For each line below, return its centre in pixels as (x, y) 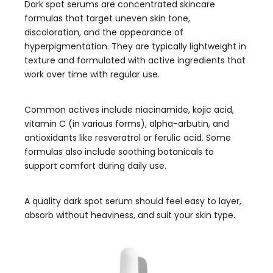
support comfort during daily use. (95, 166)
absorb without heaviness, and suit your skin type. (130, 215)
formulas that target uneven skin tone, (107, 18)
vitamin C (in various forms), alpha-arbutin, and (127, 124)
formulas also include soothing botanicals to (119, 152)
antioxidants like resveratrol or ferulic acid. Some (128, 138)
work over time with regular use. (92, 74)
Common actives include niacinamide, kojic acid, (129, 110)
